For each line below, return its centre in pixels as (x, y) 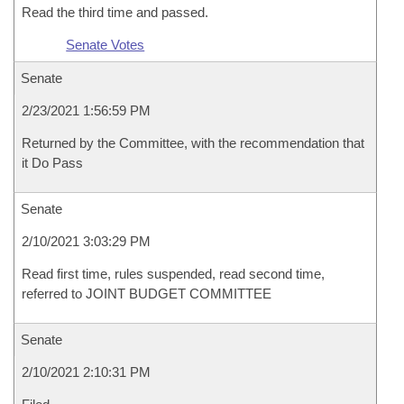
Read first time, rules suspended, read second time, (173, 274)
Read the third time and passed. (115, 12)
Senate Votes (106, 45)
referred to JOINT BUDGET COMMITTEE (147, 294)
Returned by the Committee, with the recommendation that (193, 143)
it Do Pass (52, 163)
